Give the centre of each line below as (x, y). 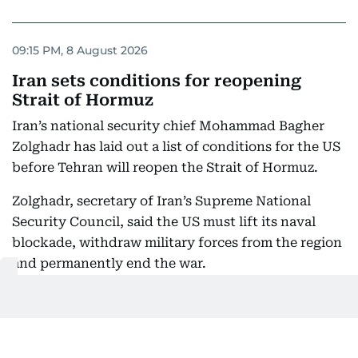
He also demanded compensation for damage (157, 297)
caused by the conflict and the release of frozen (165, 318)
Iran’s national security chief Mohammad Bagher (168, 126)
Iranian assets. (58, 338)
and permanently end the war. (109, 263)
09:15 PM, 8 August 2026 (80, 50)
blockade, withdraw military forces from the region (177, 243)
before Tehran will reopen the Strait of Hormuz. (165, 167)
